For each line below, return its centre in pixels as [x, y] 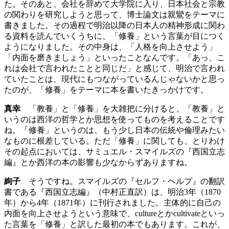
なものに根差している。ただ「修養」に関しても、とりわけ [114, 141]
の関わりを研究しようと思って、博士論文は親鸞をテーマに [114, 15]
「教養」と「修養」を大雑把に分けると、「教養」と [123, 109]
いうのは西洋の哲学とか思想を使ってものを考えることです [114, 120]
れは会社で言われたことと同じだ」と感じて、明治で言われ [114, 68]
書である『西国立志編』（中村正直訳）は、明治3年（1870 [112, 192]
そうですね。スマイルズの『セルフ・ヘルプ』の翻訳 [123, 181]
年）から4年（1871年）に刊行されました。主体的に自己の [112, 203]
